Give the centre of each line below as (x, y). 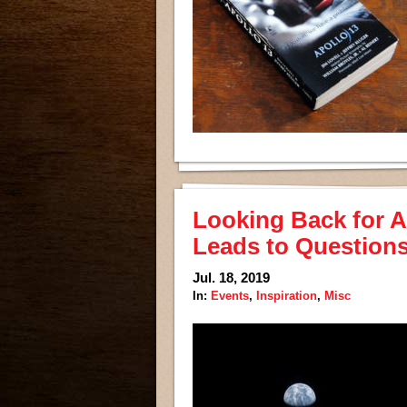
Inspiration (287, 296)
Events (230, 296)
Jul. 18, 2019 (231, 278)
